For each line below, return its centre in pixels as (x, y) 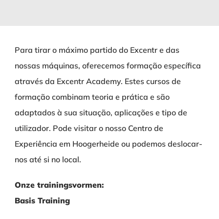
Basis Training (42, 200)
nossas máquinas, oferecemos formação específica (108, 66)
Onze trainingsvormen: (59, 185)
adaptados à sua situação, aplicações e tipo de (101, 112)
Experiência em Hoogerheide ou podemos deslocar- (108, 144)
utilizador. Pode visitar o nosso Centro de (89, 128)
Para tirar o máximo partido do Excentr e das (97, 50)
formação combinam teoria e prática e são (92, 97)
